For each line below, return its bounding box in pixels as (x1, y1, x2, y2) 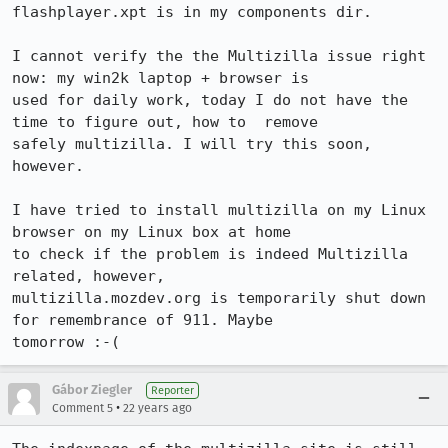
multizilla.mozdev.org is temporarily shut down (12, 289, 426, 307)
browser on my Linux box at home (12, 223, 291, 241)
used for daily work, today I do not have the (12, 91, 408, 109)
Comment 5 (52, 401, 113, 415)
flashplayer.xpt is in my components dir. (12, 3, 372, 21)
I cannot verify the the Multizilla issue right (12, 47, 426, 65)
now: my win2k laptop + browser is (12, 69, 309, 87)
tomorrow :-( (12, 333, 120, 351)
